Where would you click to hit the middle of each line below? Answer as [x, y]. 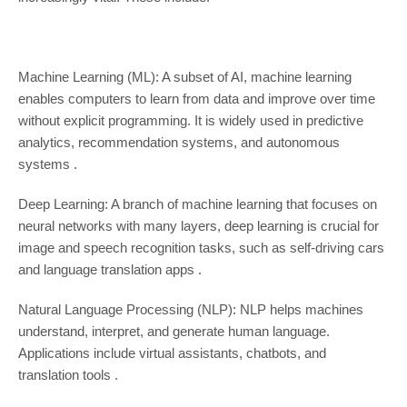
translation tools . [68, 375]
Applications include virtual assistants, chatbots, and [172, 353]
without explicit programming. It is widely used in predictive [190, 121]
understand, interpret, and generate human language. [174, 332]
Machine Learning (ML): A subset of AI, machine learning [184, 77]
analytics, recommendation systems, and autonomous [179, 143]
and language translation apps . [109, 270]
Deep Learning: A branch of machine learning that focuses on [197, 204]
